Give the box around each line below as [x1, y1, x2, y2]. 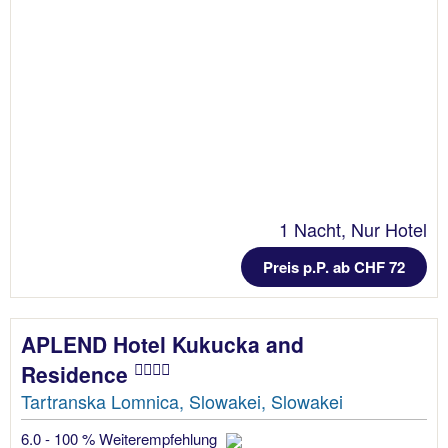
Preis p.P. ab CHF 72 [263, 255, 405, 278]
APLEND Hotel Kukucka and [21, 328, 304, 359]
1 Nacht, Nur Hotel [279, 215, 427, 242]
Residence [21, 358, 134, 389]
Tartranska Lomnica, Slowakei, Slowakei [21, 387, 343, 414]
